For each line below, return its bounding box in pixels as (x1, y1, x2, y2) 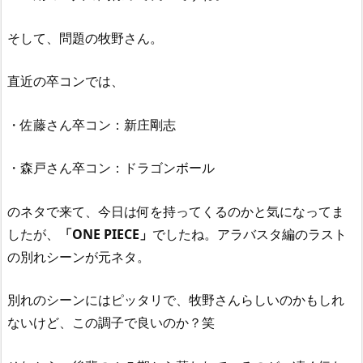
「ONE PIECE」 (59, 224, 152, 243)
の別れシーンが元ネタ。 (7, 247, 150, 266)
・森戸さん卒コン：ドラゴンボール (7, 159, 215, 177)
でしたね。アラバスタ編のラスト (152, 224, 347, 243)
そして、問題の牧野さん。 (7, 28, 163, 47)
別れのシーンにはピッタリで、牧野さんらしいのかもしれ (7, 291, 344, 310)
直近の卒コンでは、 (7, 72, 124, 91)
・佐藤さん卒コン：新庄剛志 (7, 115, 176, 134)
